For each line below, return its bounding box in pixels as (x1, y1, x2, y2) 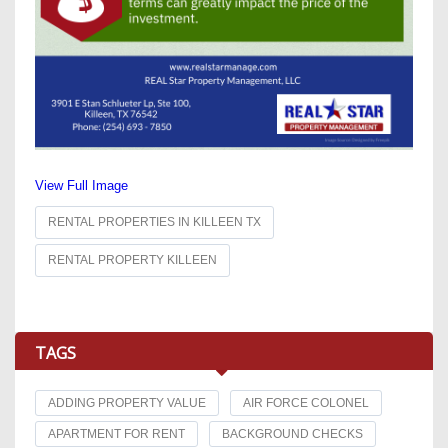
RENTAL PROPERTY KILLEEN (48, 252, 217, 267)
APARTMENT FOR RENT (48, 426, 185, 441)
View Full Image (35, 177, 128, 193)
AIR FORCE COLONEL (243, 395, 369, 410)
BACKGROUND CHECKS (222, 426, 363, 441)
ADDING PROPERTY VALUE (48, 395, 206, 410)
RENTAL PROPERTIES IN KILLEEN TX (48, 214, 261, 229)
